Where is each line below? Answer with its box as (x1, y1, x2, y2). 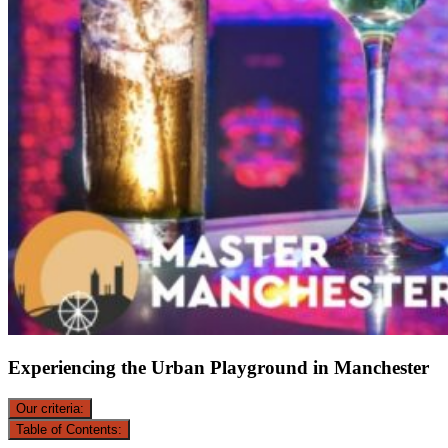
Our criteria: (16, 401, 84, 417)
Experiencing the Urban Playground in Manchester (8, 357, 429, 379)
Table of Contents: (16, 422, 122, 438)
